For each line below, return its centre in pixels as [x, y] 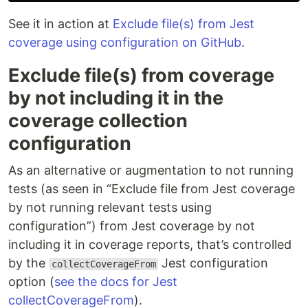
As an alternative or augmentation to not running [151, 170]
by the [29, 263]
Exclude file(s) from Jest [184, 24]
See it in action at [60, 24]
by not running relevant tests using [110, 207]
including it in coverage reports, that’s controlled [150, 244]
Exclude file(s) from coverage [141, 75]
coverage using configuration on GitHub [125, 42]
